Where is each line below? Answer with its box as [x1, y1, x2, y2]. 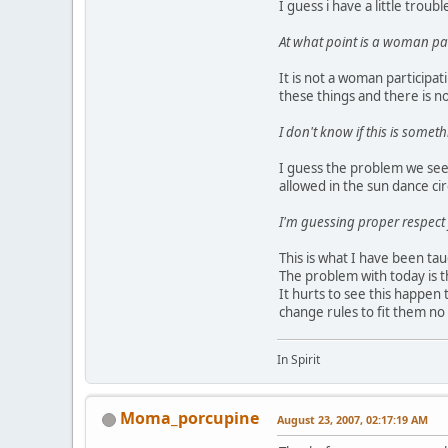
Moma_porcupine [120, 406, 259, 429]
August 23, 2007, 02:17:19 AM [277, 411, 428, 427]
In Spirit [277, 350, 320, 368]
